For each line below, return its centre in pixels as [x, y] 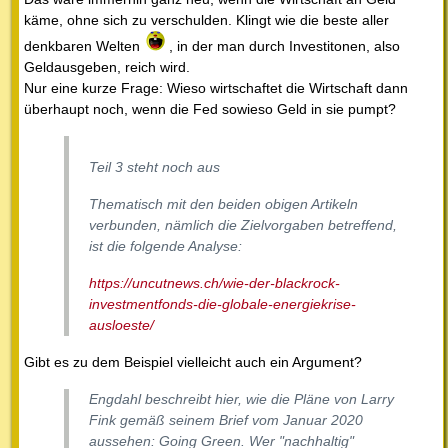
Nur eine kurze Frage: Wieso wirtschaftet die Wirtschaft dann [216, 87]
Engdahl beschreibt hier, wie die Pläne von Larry [241, 398]
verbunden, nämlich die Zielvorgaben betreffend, [243, 224]
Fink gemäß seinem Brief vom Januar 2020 [226, 419]
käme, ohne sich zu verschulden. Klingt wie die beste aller [206, 19]
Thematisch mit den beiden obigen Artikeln [223, 203]
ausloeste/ [121, 324]
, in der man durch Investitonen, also [284, 45]
